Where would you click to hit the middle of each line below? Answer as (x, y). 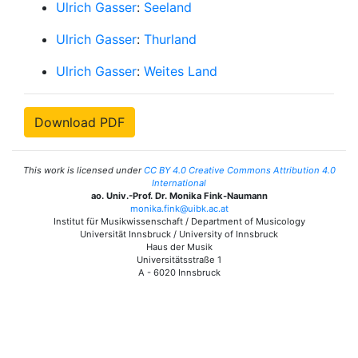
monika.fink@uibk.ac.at (179, 208)
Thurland (170, 39)
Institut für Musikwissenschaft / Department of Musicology (179, 221)
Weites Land (181, 71)
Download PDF (80, 122)
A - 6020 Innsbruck (179, 272)
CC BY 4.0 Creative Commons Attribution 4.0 (239, 170)
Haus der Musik (179, 247)
